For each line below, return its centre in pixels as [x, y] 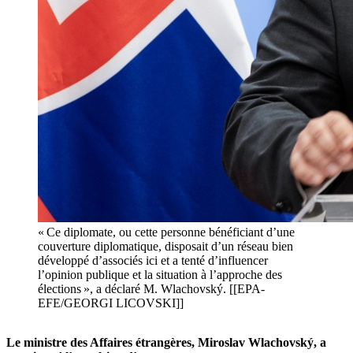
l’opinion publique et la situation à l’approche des [160, 275]
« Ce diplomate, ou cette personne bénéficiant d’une [166, 232]
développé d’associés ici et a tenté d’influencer [153, 261]
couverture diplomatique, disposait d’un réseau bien [165, 247]
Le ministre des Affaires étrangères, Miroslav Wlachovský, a [166, 343]
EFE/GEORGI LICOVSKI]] [111, 303]
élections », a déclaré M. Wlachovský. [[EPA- [151, 289]
